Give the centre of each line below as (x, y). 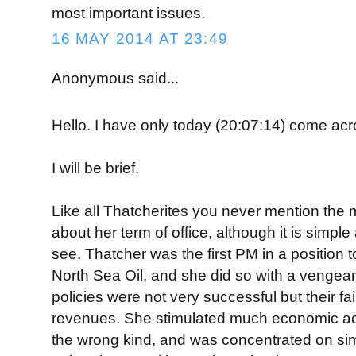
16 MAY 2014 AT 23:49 (139, 39)
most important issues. (128, 14)
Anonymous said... (115, 78)
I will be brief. (95, 168)
